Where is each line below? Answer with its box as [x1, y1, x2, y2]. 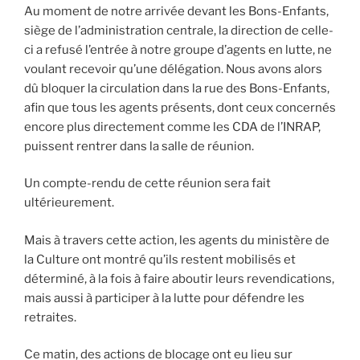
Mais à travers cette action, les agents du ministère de [24, 232, 329, 247]
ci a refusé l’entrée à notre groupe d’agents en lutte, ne [24, 42, 332, 57]
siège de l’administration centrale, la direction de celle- [24, 22, 333, 38]
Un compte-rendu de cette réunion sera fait [24, 176, 271, 191]
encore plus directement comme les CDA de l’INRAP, [24, 119, 321, 134]
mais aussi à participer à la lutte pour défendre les [24, 290, 305, 305]
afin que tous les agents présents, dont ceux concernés [24, 100, 336, 115]
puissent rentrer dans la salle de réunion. [24, 138, 254, 153]
